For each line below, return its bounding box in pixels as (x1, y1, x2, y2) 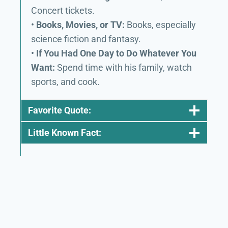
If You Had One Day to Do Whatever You (36, 48, 196, 59)
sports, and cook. (31, 76, 100, 87)
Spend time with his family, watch (55, 62, 192, 73)
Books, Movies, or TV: (36, 19, 125, 30)
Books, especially (125, 19, 196, 30)
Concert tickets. (31, 5, 95, 16)
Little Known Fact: (28, 127, 101, 138)
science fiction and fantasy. (31, 34, 141, 44)
